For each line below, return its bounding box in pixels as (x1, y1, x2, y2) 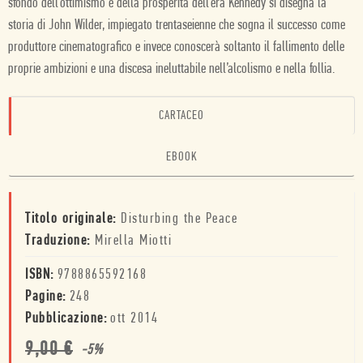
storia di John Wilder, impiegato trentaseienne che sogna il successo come (8, 18, 345, 33)
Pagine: (25, 289, 66, 305)
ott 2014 (110, 311, 158, 327)
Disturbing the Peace (121, 211, 237, 227)
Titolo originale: (25, 211, 121, 227)
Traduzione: (25, 233, 95, 249)
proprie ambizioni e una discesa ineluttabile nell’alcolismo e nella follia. (8, 62, 338, 77)
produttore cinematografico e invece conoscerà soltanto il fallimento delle (8, 40, 344, 55)
